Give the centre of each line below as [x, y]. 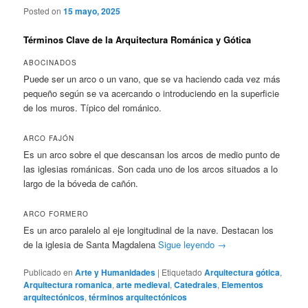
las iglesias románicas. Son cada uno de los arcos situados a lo [151, 169]
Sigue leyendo [188, 245]
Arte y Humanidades [115, 273]
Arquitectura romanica [68, 285]
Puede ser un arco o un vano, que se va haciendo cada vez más [152, 79]
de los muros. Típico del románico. [93, 108]
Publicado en [48, 272]
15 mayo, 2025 [92, 11]
